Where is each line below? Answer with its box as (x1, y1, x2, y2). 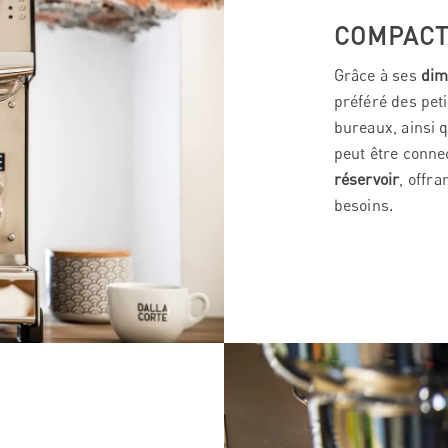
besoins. (333, 195, 394, 216)
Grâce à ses (333, 65, 421, 86)
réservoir (333, 169, 400, 190)
